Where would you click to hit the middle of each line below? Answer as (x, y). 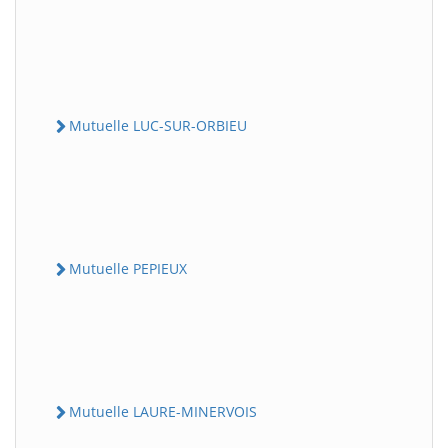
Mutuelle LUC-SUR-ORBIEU (158, 125)
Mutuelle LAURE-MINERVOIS (163, 411)
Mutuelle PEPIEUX (128, 268)
